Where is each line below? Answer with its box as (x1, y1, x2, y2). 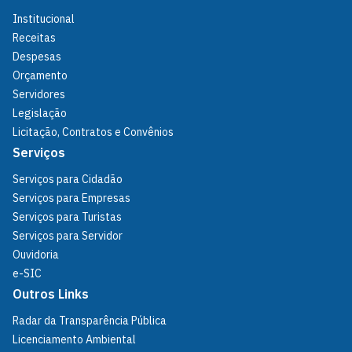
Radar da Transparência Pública (13, 313, 167, 328)
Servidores (13, 87, 65, 102)
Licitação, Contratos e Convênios (13, 125, 174, 140)
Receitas (13, 31, 56, 46)
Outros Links (13, 286, 89, 302)
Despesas (13, 49, 61, 64)
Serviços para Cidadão (13, 172, 123, 187)
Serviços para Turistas (13, 210, 122, 225)
